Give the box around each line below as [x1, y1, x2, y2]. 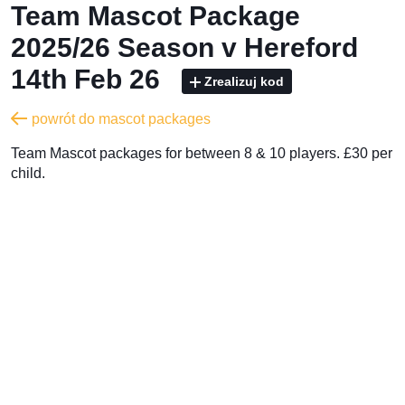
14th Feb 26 [11, 63, 167, 94]
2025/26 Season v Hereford [11, 32, 358, 62]
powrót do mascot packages [32, 110, 211, 127]
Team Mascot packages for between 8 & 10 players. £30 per [11, 145, 392, 161]
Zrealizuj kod [204, 73, 284, 89]
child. [11, 165, 45, 181]
